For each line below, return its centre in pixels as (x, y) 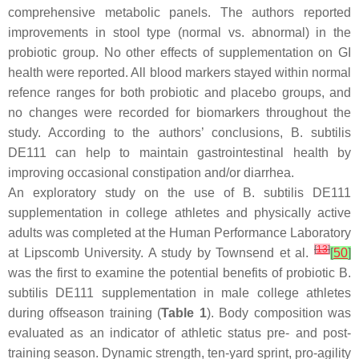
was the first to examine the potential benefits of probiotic (173, 273)
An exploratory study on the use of (125, 193)
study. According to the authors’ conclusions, (149, 133)
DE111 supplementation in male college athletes (200, 293)
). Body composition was (279, 313)
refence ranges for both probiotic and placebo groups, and (179, 93)
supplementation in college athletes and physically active (179, 213)
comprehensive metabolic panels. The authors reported (179, 12)
